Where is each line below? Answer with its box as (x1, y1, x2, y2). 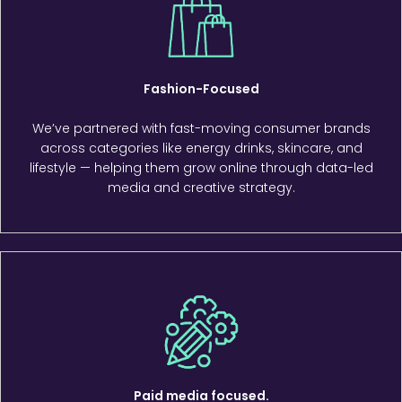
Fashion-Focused (143, 79, 259, 98)
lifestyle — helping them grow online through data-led (29, 158, 373, 177)
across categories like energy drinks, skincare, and (39, 138, 363, 157)
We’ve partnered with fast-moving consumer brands (31, 118, 371, 137)
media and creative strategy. (107, 178, 295, 197)
